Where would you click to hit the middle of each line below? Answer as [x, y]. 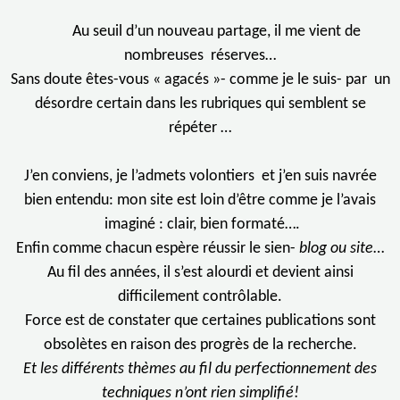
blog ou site [334, 249]
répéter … [200, 129]
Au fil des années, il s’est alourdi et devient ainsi [200, 273]
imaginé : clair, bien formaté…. [200, 225]
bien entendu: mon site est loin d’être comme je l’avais [200, 201]
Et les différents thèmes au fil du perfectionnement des [200, 370]
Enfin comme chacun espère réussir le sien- [156, 249]
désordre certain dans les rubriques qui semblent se [200, 104]
